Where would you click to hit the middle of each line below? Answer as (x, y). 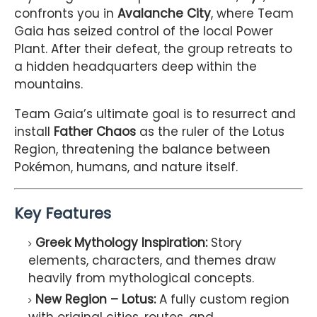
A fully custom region (223, 300)
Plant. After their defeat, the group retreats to (153, 49)
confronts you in (66, 14)
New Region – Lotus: (96, 300)
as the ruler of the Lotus (210, 132)
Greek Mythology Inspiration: (121, 243)
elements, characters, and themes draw (152, 261)
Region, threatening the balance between (142, 150)
